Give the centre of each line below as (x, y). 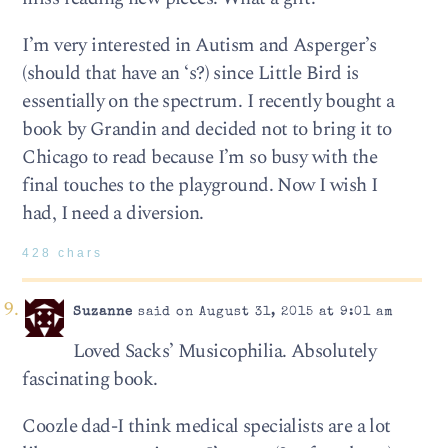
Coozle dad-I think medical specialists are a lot (206, 427)
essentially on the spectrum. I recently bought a (208, 102)
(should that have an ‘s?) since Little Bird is (190, 74)
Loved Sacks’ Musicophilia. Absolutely (224, 352)
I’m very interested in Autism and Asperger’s (199, 46)
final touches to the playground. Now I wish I (200, 186)
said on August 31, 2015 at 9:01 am (263, 312)
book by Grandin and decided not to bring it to (207, 130)
